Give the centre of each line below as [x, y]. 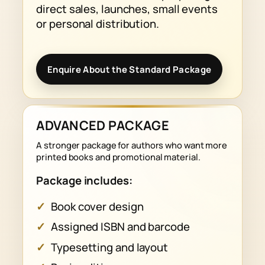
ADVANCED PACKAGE [103, 125]
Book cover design [97, 206]
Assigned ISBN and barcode [120, 227]
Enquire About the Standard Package [129, 69]
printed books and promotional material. [118, 156]
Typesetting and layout [109, 247]
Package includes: [84, 181]
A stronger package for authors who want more [132, 145]
